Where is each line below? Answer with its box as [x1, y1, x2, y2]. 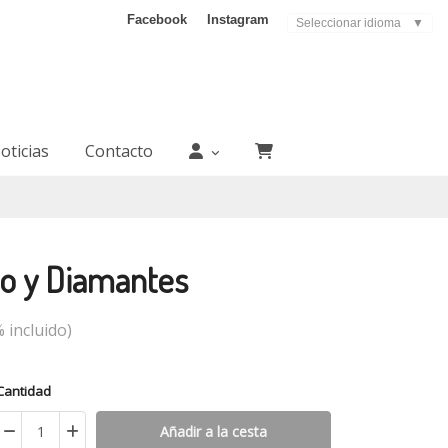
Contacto [84, 140, 153, 162]
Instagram [207, 11, 269, 27]
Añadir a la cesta [160, 422, 267, 441]
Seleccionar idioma [296, 16, 401, 31]
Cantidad [4, 382, 51, 400]
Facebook [127, 11, 187, 27]
